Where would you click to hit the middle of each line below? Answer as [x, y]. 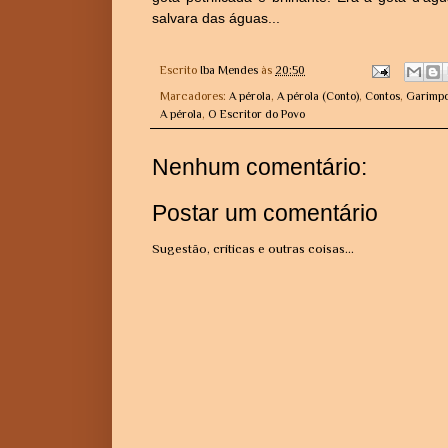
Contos [382, 95]
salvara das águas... [216, 17]
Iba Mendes [229, 69]
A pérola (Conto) [318, 95]
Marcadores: [194, 95]
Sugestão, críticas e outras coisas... [253, 249]
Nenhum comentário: [259, 166]
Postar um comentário [265, 213]
